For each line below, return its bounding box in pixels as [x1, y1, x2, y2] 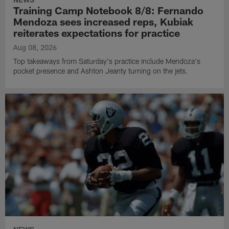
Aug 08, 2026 [13, 43, 57, 52]
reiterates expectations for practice [13, 27, 180, 39]
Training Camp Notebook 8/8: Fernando [13, 4, 204, 17]
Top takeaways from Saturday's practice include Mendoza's [13, 57, 201, 66]
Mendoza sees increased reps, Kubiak [13, 15, 194, 28]
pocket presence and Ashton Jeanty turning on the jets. [13, 66, 189, 76]
